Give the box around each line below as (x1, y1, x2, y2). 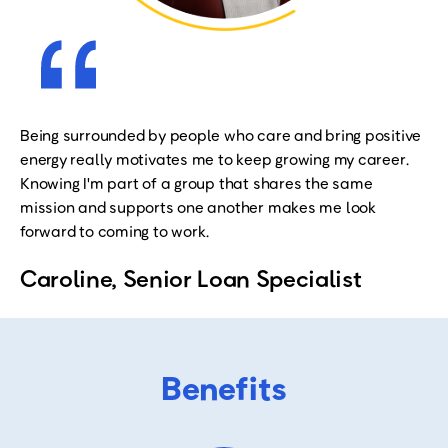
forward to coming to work (20, 221, 206, 241)
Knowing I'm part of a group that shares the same (20, 173, 373, 193)
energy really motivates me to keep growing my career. (20, 149, 409, 169)
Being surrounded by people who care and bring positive (20, 125, 422, 145)
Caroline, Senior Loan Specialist (20, 263, 362, 292)
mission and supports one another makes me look (20, 197, 376, 217)
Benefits (161, 366, 287, 408)
